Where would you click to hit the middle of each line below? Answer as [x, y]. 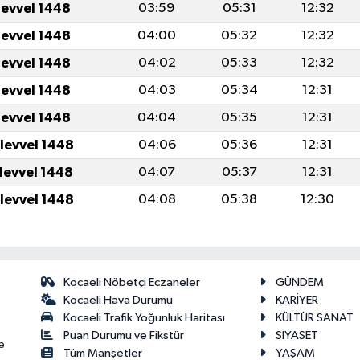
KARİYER [297, 301]
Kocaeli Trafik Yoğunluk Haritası [145, 318]
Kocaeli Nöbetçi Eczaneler [132, 283]
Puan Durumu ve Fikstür [124, 336]
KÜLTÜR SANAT [315, 318]
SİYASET [297, 336]
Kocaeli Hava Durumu [119, 301]
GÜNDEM [300, 283]
